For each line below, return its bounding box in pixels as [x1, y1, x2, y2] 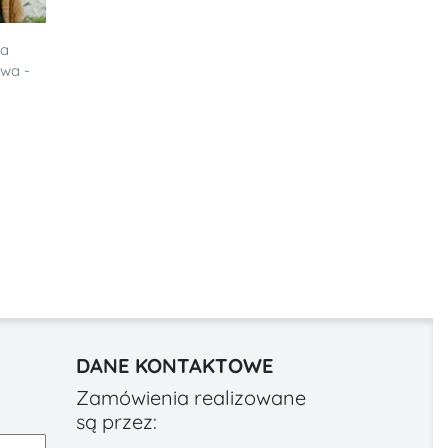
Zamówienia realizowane [75, 384, 306, 410]
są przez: [75, 408, 157, 434]
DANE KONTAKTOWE [75, 352, 273, 378]
